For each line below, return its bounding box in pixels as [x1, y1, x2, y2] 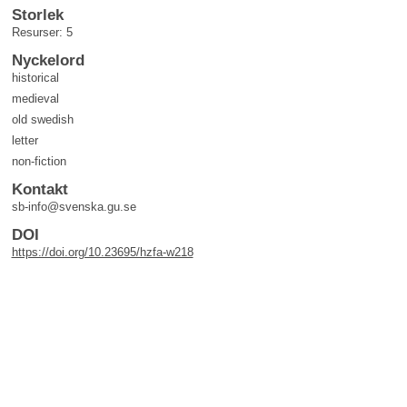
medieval [11, 92, 59, 105]
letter [11, 134, 38, 147]
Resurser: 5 [11, 25, 73, 39]
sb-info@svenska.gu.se [11, 200, 136, 213]
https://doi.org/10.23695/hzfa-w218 [11, 245, 194, 259]
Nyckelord [11, 52, 84, 69]
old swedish [11, 113, 74, 126]
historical [11, 71, 59, 84]
